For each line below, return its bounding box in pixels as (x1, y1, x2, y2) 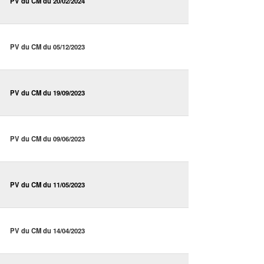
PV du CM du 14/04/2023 (10, 226, 85, 236)
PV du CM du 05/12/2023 (10, 42, 85, 52)
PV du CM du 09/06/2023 (10, 134, 85, 144)
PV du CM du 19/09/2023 (10, 88, 85, 98)
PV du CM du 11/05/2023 (10, 180, 85, 190)
